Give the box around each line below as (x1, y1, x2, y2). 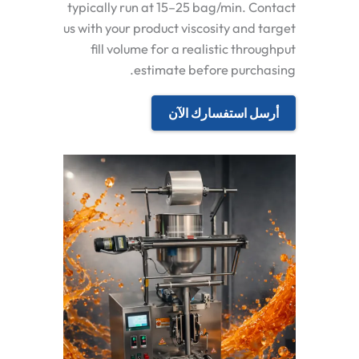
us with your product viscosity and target (63, 19, 296, 36)
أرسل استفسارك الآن (168, 105, 279, 122)
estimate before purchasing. (134, 61, 296, 78)
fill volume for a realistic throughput (91, 40, 296, 57)
